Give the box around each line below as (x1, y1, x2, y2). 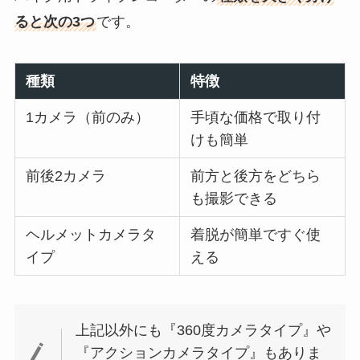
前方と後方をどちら (190, 168, 321, 185)
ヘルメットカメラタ (26, 227, 157, 243)
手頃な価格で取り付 (190, 109, 321, 126)
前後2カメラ (26, 168, 107, 185)
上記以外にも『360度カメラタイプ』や (76, 322, 332, 339)
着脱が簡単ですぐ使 (190, 227, 321, 243)
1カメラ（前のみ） (26, 109, 150, 126)
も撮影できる (190, 190, 278, 207)
